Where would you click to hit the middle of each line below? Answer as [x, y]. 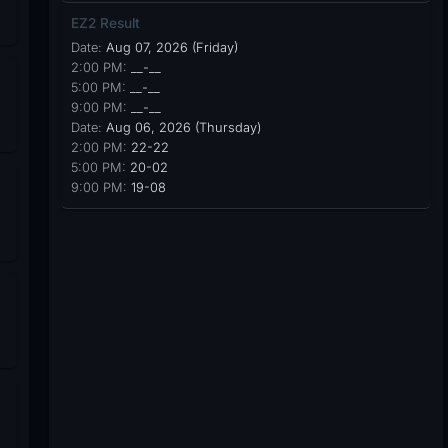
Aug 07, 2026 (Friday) [169, 47]
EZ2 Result [105, 23]
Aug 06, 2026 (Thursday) [181, 127]
